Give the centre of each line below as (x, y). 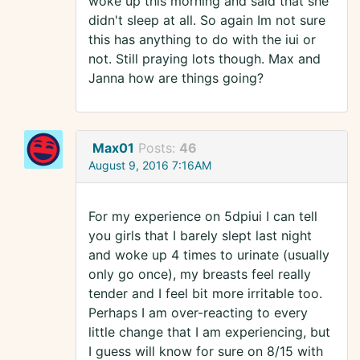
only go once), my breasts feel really (200, 274)
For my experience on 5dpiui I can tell (203, 217)
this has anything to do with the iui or (202, 40)
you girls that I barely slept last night (200, 236)
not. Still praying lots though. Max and (205, 59)
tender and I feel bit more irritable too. (205, 294)
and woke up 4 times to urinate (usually (209, 255)
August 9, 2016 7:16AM (150, 166)
